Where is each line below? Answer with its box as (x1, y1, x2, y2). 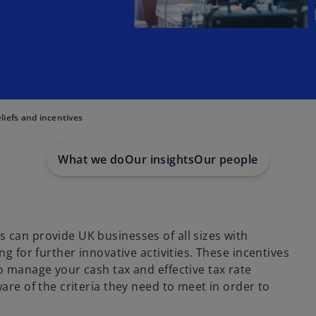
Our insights (124, 152, 195, 167)
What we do (58, 152, 125, 167)
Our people (194, 152, 258, 167)
